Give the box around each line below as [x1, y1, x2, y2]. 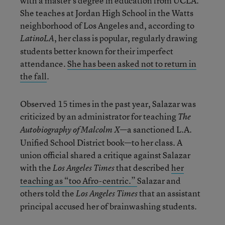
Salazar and [137, 175, 181, 186]
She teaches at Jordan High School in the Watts [20, 7, 193, 19]
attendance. [20, 58, 67, 69]
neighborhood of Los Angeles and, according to [20, 20, 194, 31]
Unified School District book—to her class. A [20, 137, 182, 148]
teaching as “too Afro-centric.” [20, 175, 137, 186]
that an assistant [138, 187, 200, 199]
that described [115, 162, 171, 173]
